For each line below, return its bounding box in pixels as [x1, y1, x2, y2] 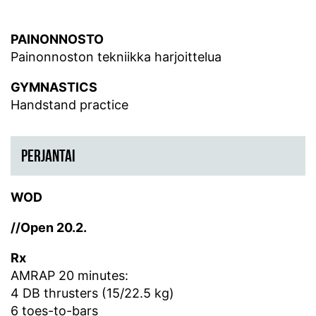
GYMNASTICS [11, 80, 97, 95]
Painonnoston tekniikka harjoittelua [11, 49, 221, 65]
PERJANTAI [21, 147, 75, 166]
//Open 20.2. [11, 220, 87, 236]
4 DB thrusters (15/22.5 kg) [11, 286, 174, 301]
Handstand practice [11, 97, 128, 113]
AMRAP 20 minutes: [11, 268, 128, 284]
